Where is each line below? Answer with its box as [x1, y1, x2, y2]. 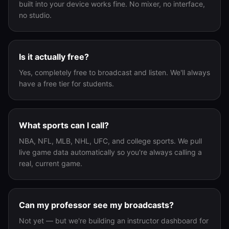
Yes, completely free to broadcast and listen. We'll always [19, 68, 210, 77]
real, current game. [19, 159, 82, 168]
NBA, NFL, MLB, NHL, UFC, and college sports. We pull [19, 136, 202, 145]
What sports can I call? [19, 120, 109, 130]
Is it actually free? [19, 52, 89, 62]
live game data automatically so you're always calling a [19, 148, 202, 156]
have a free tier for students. [19, 79, 114, 88]
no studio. [19, 11, 52, 19]
